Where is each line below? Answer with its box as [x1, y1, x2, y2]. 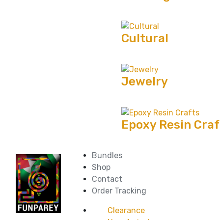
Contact [92, 174, 123, 184]
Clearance [108, 205, 145, 215]
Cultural [121, 31, 169, 45]
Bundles [92, 150, 123, 160]
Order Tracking [92, 186, 147, 195]
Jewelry [121, 74, 168, 88]
